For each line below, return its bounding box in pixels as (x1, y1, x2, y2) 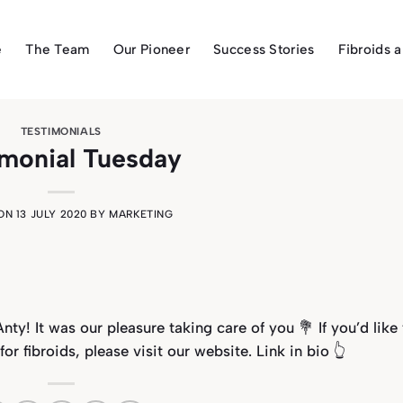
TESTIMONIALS (20, 125, 102, 138)
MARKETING (109, 208, 174, 221)
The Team (25, 41, 90, 58)
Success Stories (213, 41, 315, 58)
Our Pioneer (112, 41, 191, 58)
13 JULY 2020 (15, 208, 87, 221)
